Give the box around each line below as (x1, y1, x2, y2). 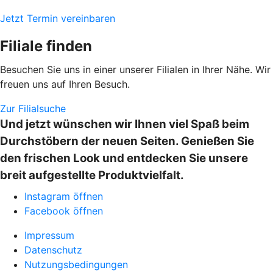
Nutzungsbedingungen (24, 258, 128, 271)
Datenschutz (24, 244, 82, 257)
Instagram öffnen (24, 190, 103, 203)
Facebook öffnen (24, 205, 103, 218)
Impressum (24, 229, 74, 242)
